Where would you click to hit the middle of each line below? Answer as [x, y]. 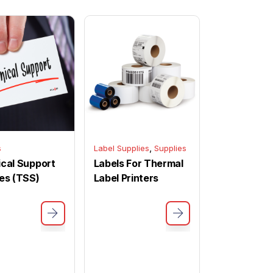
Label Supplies [121, 148]
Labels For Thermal [138, 163]
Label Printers [126, 178]
